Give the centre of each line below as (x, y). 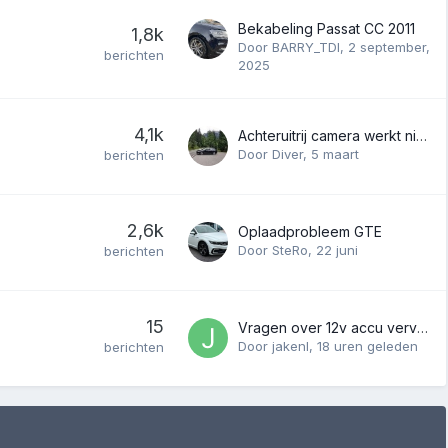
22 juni (337, 249)
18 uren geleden (367, 345)
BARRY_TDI (306, 46)
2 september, (389, 46)
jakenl (290, 345)
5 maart (335, 153)
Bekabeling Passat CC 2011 (326, 28)
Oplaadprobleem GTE (310, 231)
